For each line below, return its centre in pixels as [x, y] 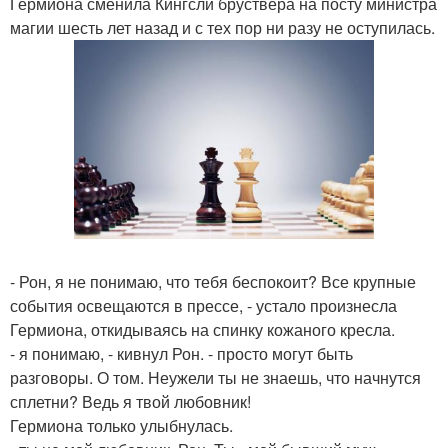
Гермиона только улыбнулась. [121, 426]
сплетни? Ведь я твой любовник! [130, 402]
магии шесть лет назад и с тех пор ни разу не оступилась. [222, 27]
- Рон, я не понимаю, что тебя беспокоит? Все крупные [213, 282]
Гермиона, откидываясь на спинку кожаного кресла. [202, 330]
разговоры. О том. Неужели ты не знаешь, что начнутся [215, 378]
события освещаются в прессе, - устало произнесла [203, 306]
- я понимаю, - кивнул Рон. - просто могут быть [181, 354]
